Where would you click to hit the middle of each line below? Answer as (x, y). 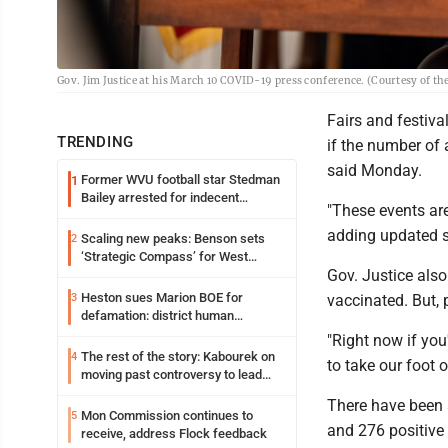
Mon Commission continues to (167, 416)
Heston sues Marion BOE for (162, 298)
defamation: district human (157, 316)
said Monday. (374, 171)
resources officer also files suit (170, 334)
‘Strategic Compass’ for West (164, 257)
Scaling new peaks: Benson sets (173, 239)
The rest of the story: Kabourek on (178, 357)
